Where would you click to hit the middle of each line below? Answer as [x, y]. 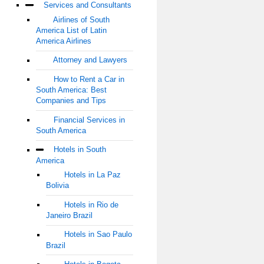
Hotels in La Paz [92, 175]
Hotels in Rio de [91, 205]
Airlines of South [82, 19]
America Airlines [63, 41]
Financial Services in [90, 120]
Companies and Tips [71, 101]
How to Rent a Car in [89, 80]
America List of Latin [71, 30]
